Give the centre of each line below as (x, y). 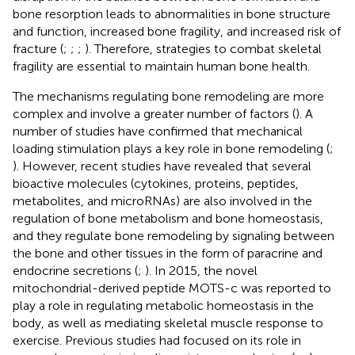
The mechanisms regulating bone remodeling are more (168, 96)
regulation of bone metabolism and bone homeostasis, (168, 218)
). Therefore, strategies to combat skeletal (203, 48)
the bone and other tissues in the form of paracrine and (168, 253)
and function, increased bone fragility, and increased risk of (177, 31)
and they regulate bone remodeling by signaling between (174, 235)
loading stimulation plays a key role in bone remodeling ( (171, 148)
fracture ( (38, 48)
